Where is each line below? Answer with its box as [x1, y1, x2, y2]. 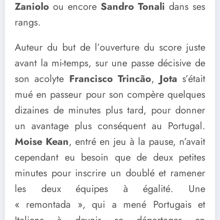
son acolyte [15, 71, 69, 86]
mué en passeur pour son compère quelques [15, 87, 205, 102]
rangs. [15, 15, 41, 29]
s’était [177, 71, 206, 86]
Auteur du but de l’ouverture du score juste [15, 40, 205, 55]
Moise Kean [15, 134, 69, 149]
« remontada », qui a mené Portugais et [15, 197, 205, 212]
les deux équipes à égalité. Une [15, 181, 205, 196]
